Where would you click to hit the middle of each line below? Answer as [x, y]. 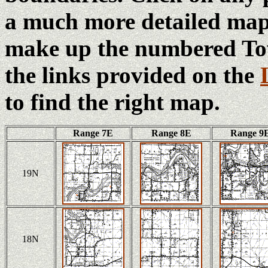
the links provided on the [133, 75]
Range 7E [93, 133]
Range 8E [171, 133]
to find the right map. [124, 102]
